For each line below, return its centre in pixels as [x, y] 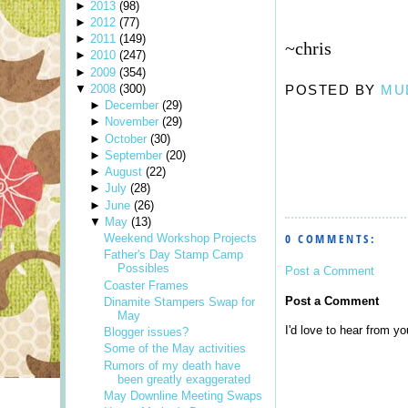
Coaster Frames [147, 285]
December [131, 106]
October [125, 138]
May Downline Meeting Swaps [184, 395]
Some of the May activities [175, 349]
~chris [308, 49]
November [131, 122]
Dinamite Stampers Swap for [180, 301]
